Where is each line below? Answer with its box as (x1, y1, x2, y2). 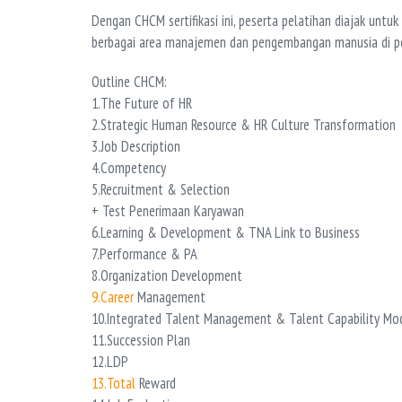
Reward (135, 372, 176, 393)
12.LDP (92, 351, 128, 371)
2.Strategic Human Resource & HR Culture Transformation (92, 114, 396, 135)
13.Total (92, 372, 135, 393)
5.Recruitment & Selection (92, 179, 230, 199)
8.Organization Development (92, 265, 242, 285)
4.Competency (92, 157, 166, 178)
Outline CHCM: (92, 71, 167, 92)
